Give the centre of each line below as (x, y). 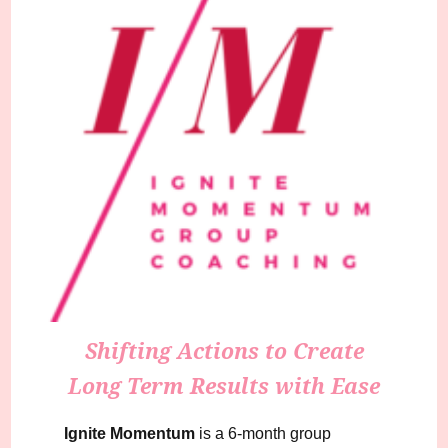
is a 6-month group (263, 434)
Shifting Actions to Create (224, 351)
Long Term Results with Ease (224, 386)
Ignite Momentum (130, 434)
